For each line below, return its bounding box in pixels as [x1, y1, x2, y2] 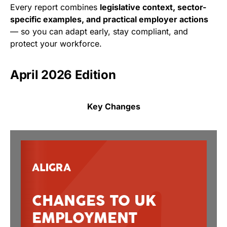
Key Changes [87, 101, 140, 111]
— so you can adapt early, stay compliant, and [10, 26, 188, 36]
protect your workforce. [10, 39, 102, 49]
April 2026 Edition [10, 67, 116, 82]
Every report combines [10, 2, 100, 12]
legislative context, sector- [100, 2, 206, 12]
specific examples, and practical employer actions [10, 14, 208, 24]
